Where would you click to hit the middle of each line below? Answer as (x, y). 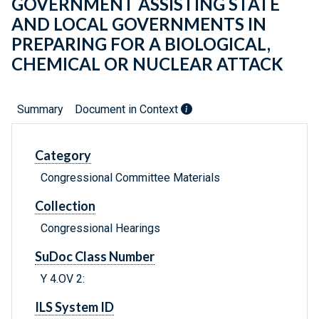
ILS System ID (74, 307)
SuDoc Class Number (95, 257)
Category (63, 156)
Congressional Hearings (100, 229)
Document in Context (128, 110)
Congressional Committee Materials (130, 178)
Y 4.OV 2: (63, 279)
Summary (40, 110)
